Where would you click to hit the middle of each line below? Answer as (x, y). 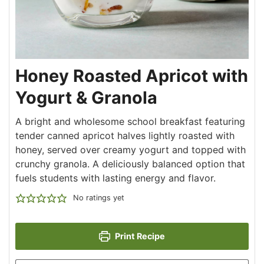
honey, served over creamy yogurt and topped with (131, 150)
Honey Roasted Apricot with (132, 76)
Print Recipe (139, 236)
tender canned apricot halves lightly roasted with (125, 136)
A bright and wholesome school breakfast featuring (130, 121)
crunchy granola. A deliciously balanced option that (130, 164)
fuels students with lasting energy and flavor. (115, 178)
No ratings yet (98, 198)
